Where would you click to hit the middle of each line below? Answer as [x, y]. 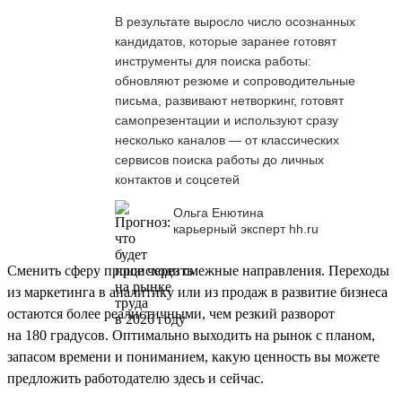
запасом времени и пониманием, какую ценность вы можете [193, 356]
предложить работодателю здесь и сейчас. [135, 378]
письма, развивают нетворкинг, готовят [229, 100]
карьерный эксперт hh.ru [246, 229]
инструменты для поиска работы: [213, 61]
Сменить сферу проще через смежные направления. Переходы [198, 270]
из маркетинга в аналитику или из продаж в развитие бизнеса [197, 292]
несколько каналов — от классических [227, 140]
